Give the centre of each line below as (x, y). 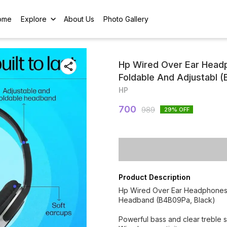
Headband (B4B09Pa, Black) (167, 200)
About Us (79, 19)
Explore (34, 19)
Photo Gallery (126, 19)
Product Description (155, 177)
